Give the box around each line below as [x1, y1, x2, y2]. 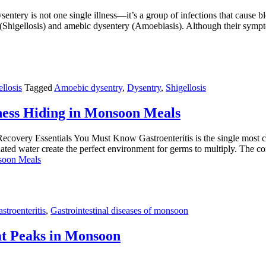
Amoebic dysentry [54, 83, 122, 93]
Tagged [24, 83, 54, 93]
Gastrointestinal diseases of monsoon [50, 205, 188, 216]
